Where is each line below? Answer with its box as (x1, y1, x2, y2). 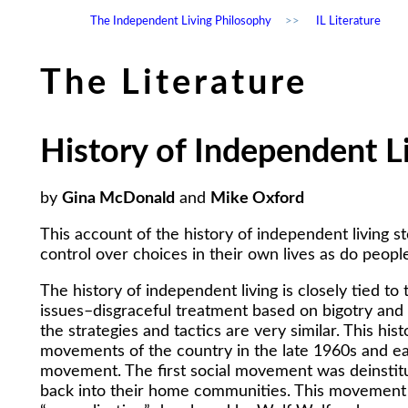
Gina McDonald (62, 189, 175, 207)
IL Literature (316, 15, 381, 27)
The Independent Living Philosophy (90, 15, 271, 27)
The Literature (40, 66, 308, 101)
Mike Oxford (210, 189, 304, 207)
